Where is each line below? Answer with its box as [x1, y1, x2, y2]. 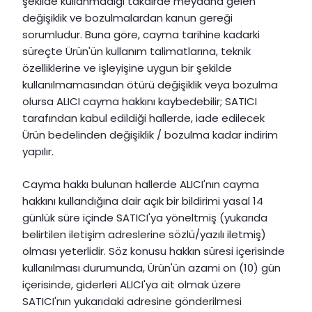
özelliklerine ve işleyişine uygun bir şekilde [22, 61, 232, 76]
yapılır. [22, 144, 54, 159]
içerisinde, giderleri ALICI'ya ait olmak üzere [22, 276, 241, 292]
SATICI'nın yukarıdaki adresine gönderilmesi [22, 293, 242, 309]
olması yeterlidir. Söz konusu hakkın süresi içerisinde [22, 243, 285, 258]
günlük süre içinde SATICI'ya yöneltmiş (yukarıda [22, 210, 267, 225]
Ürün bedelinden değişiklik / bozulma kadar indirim [22, 127, 278, 143]
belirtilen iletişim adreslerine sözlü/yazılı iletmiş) [22, 226, 266, 242]
